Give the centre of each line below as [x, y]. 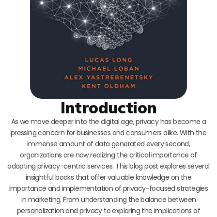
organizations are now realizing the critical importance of [108, 155]
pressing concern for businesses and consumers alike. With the [108, 132]
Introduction [108, 107]
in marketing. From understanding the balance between [108, 199]
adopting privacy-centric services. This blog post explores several [108, 166]
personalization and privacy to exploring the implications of [108, 210]
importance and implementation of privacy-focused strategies [108, 188]
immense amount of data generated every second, [108, 144]
